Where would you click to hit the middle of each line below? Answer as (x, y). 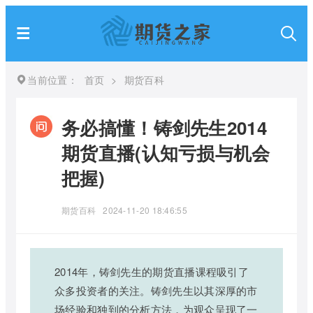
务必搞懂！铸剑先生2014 (164, 128)
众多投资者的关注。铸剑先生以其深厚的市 (156, 290)
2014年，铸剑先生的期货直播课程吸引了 (152, 271)
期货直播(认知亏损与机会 (166, 153)
